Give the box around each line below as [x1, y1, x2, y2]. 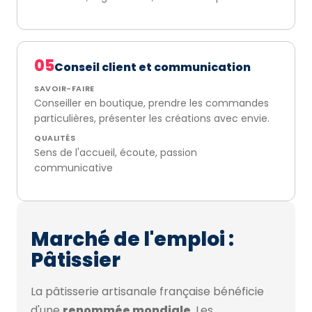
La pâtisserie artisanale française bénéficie [31, 283, 264, 299]
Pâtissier [31, 247, 120, 274]
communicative [34, 161, 113, 175]
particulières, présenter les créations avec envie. [34, 111, 270, 125]
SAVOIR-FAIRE [34, 83, 95, 94]
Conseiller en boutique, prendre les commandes [34, 96, 269, 110]
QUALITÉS [34, 132, 76, 143]
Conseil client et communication [54, 59, 251, 75]
